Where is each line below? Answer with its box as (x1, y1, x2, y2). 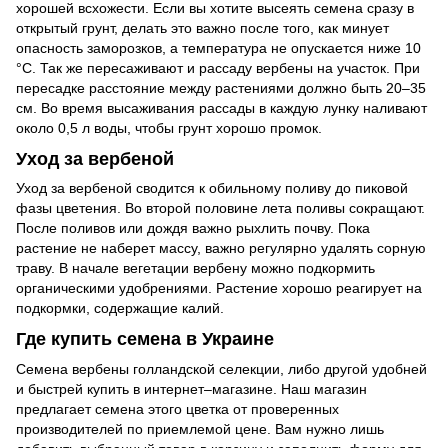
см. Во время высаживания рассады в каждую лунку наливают (16, 99, 427, 116)
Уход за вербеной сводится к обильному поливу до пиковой (16, 180, 408, 197)
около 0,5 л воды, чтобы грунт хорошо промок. (16, 119, 322, 136)
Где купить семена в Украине (16, 329, 274, 350)
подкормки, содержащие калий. (16, 300, 224, 317)
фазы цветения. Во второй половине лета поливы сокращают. (16, 200, 425, 217)
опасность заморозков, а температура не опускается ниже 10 (16, 39, 421, 56)
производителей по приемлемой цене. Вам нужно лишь (16, 420, 384, 437)
